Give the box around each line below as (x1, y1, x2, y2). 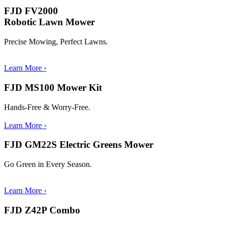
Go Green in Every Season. (4, 160, 92, 169)
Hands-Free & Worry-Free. (4, 102, 90, 111)
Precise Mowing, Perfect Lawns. (4, 37, 108, 46)
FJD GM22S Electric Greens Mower (4, 139, 153, 150)
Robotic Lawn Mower (4, 17, 95, 28)
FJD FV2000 (4, 6, 61, 17)
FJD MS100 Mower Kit (4, 82, 102, 93)
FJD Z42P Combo (4, 204, 80, 215)
